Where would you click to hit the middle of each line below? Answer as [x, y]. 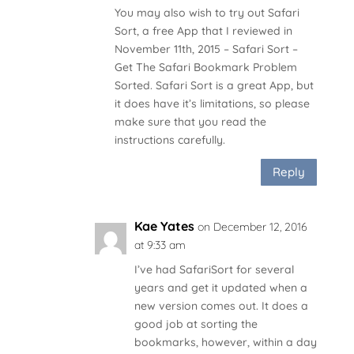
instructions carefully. [169, 139]
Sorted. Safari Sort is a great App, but [214, 85]
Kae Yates [164, 226]
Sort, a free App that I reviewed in [203, 30]
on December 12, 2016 [252, 226]
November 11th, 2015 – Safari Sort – [206, 49]
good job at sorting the [196, 324]
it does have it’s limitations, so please [212, 103]
